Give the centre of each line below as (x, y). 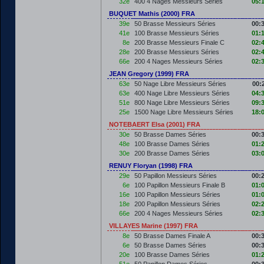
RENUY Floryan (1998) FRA (151, 166)
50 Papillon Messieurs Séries (176, 176)
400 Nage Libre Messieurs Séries (182, 93)
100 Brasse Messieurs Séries (177, 33)
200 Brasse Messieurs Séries (177, 52)
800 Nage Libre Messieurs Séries (182, 103)
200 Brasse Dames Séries (172, 153)
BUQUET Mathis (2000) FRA (152, 14)
